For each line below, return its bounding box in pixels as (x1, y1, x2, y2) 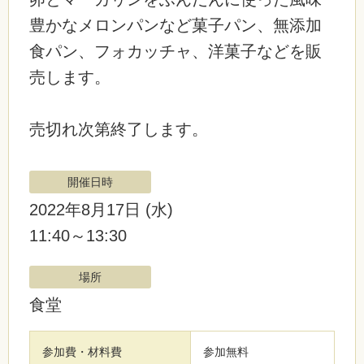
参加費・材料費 (42, 345, 122, 358)
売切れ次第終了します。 (29, 120, 208, 138)
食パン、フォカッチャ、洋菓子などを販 (29, 42, 322, 60)
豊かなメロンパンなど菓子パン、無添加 (29, 16, 322, 34)
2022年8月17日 (29, 201, 145, 219)
